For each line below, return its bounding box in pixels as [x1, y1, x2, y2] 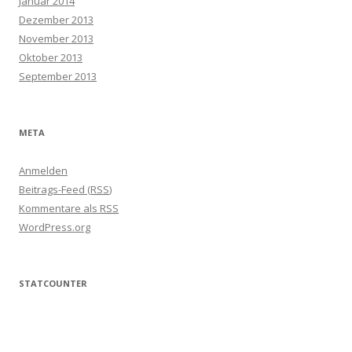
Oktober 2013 [19, 50, 82, 65]
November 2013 [19, 31, 93, 46]
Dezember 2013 [19, 13, 93, 27]
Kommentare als [19, 201, 100, 216]
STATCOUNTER [19, 277, 87, 290]
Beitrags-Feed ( [19, 182, 90, 197]
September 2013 [19, 69, 97, 84]
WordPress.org [19, 220, 90, 235]
